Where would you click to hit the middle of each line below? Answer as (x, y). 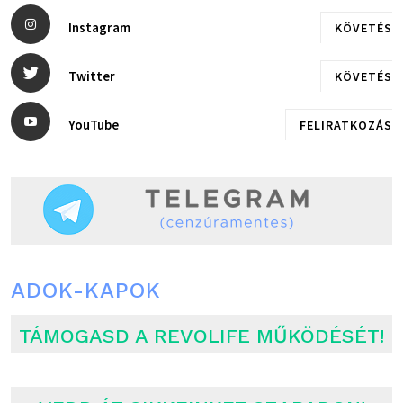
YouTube (94, 125)
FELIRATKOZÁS (346, 125)
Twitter (92, 76)
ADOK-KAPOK (86, 291)
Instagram (99, 28)
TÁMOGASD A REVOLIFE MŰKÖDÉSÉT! (201, 336)
